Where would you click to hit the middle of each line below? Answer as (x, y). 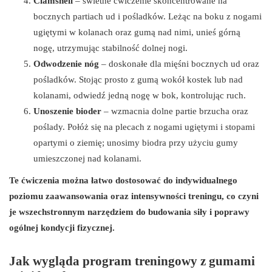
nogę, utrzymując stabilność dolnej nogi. (110, 48)
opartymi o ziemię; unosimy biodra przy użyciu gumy (136, 142)
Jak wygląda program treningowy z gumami (132, 261)
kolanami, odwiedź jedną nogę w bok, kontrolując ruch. (140, 95)
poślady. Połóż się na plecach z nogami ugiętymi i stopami (144, 127)
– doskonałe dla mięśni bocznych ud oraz (179, 63)
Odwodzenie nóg (66, 63)
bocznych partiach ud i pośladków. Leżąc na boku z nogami (148, 16)
